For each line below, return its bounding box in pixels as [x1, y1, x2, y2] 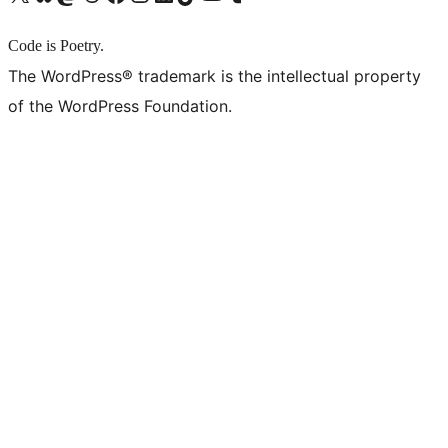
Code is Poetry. [8, 37, 104, 55]
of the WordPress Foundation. [8, 96, 232, 117]
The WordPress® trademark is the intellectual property [8, 66, 421, 87]
